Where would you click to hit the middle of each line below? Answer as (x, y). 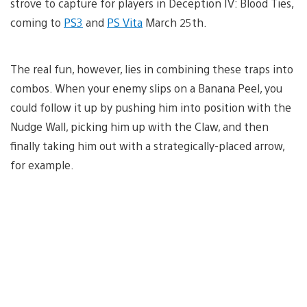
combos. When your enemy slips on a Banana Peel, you (146, 88)
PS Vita (125, 22)
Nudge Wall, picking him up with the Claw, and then (139, 126)
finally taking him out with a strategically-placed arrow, (147, 145)
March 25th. (175, 22)
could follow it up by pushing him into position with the (151, 107)
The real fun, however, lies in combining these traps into (152, 69)
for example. (42, 164)
